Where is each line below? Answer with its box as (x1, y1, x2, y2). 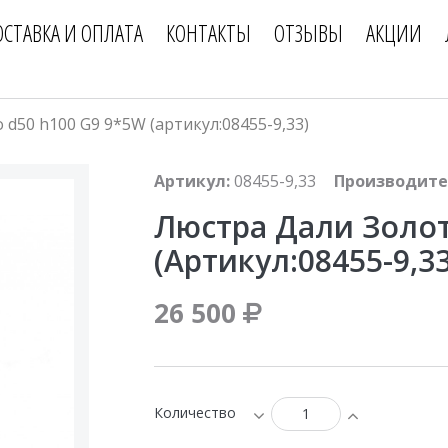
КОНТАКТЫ (165, 17, 251, 49)
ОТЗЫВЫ (273, 17, 343, 49)
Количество (154, 403, 236, 423)
